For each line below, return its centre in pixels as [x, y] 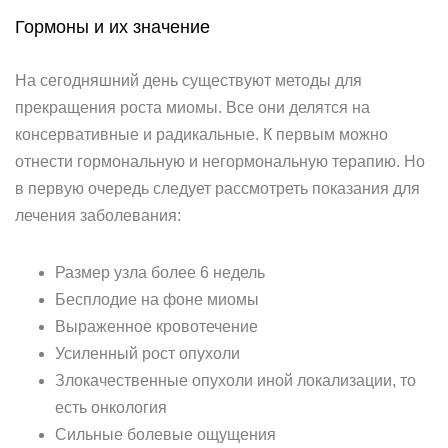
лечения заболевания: [98, 215]
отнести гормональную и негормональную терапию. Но [220, 161]
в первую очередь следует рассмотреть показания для [217, 188]
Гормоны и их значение [112, 27]
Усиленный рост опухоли [147, 353]
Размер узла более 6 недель [160, 272]
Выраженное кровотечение [156, 326]
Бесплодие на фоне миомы [157, 299]
